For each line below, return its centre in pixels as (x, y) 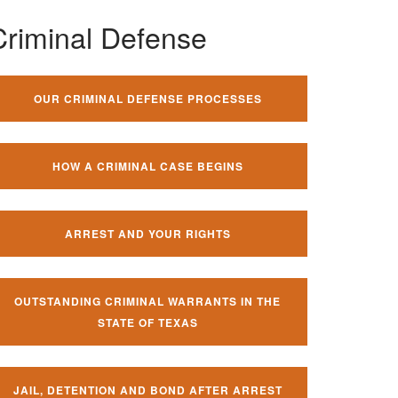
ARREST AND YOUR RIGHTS (147, 234)
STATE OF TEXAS (147, 322)
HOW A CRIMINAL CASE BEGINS (147, 166)
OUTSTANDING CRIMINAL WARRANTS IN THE (147, 301)
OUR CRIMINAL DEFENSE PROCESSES (147, 99)
